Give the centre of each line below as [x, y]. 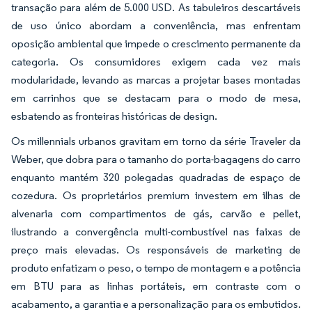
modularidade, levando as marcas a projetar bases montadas [156, 79]
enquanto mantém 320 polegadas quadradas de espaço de [156, 177]
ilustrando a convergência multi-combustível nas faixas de [156, 231]
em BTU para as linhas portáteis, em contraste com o [156, 286]
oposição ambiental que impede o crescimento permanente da [156, 43]
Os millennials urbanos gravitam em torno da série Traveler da [156, 141]
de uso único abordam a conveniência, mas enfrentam [156, 25]
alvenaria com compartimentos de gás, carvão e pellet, [156, 213]
